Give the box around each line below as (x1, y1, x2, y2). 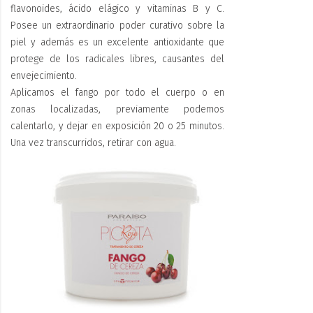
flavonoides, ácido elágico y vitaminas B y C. (10, 2, 224, 15)
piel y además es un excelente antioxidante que (10, 36, 224, 48)
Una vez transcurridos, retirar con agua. (10, 136, 176, 149)
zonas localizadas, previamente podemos (10, 103, 224, 115)
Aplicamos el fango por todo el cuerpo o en (10, 86, 224, 99)
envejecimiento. (10, 69, 77, 82)
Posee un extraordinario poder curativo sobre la (10, 19, 224, 31)
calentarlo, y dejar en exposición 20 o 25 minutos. (10, 119, 224, 132)
